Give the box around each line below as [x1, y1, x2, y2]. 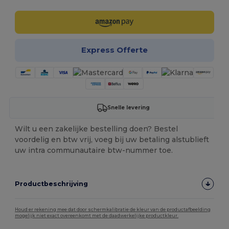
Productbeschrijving [15, 179, 88, 188]
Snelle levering [107, 104, 150, 111]
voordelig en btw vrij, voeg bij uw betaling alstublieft [15, 134, 210, 144]
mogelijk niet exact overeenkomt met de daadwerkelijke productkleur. [15, 213, 179, 218]
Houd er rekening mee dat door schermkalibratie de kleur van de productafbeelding [15, 207, 211, 212]
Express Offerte [81, 45, 148, 55]
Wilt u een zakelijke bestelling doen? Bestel [15, 124, 178, 133]
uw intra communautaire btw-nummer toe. [15, 145, 173, 155]
